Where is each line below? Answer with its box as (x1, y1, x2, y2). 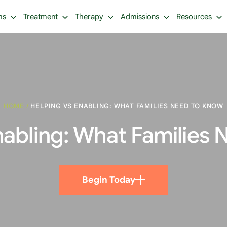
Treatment (23, 12, 58, 21)
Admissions (121, 12, 159, 21)
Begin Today (82, 174, 135, 185)
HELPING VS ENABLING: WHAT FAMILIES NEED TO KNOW (30, 102, 224, 110)
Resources (176, 12, 212, 21)
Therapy (75, 12, 103, 21)
